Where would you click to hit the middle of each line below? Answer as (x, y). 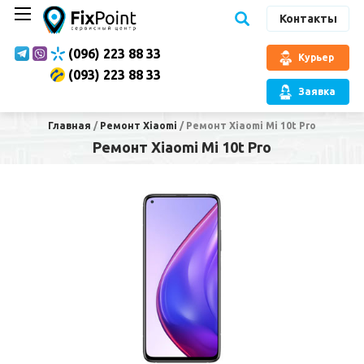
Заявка (317, 91)
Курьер (316, 57)
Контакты (308, 19)
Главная (69, 126)
